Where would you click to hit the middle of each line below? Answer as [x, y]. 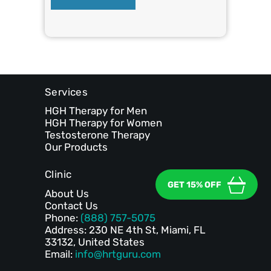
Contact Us [71, 205]
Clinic [58, 175]
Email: [60, 254]
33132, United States [95, 242]
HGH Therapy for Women [103, 123]
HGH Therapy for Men [96, 111]
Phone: [63, 217]
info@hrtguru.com [118, 254]
